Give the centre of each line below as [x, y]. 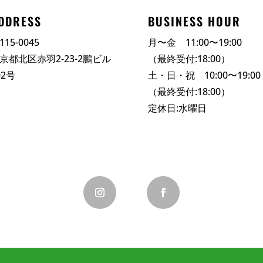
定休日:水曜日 [178, 108]
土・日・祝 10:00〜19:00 [205, 75]
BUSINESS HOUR [195, 21]
